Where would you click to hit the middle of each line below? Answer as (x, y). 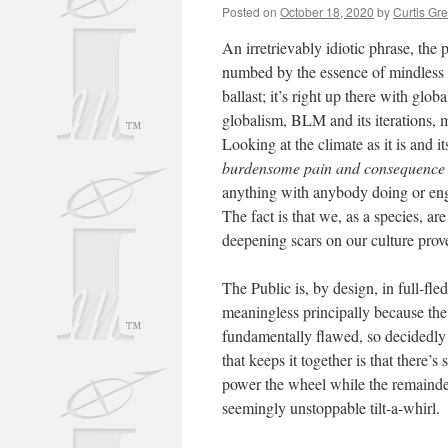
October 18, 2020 (327, 11)
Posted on (249, 11)
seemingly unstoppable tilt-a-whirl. (331, 407)
